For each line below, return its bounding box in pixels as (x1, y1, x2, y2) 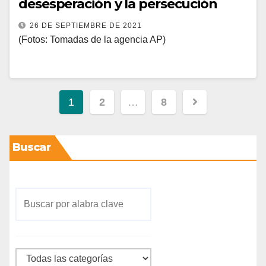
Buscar (12, 141, 50, 154)
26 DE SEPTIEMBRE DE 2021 (30, 21, 142, 30)
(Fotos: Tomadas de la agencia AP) (18, 34, 166, 45)
